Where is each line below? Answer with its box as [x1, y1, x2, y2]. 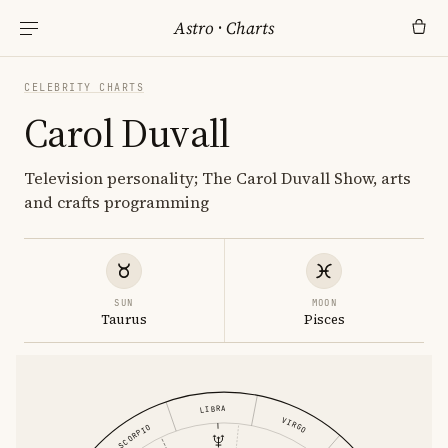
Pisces [303, 311, 345, 328]
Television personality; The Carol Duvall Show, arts [24, 167, 411, 189]
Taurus [100, 311, 147, 328]
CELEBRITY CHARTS [24, 81, 144, 94]
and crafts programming [24, 191, 209, 213]
